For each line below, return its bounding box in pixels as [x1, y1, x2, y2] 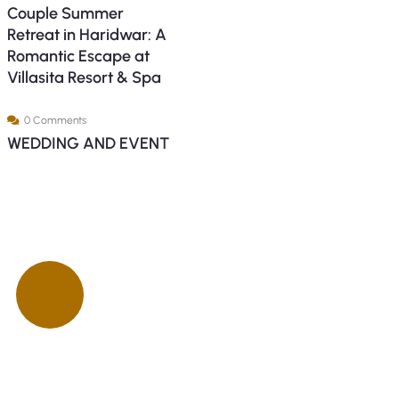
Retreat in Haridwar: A [6, 25, 167, 45]
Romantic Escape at [6, 46, 150, 66]
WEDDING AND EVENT [6, 134, 169, 153]
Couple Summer [6, 4, 124, 23]
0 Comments [23, 114, 86, 126]
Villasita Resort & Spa [6, 68, 161, 87]
